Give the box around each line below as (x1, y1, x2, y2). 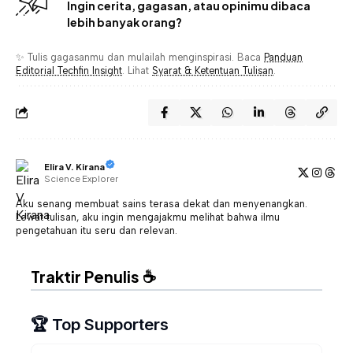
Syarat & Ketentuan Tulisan (152, 64, 273, 76)
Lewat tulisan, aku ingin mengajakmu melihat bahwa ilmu (16, 210, 280, 223)
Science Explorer (44, 173, 118, 184)
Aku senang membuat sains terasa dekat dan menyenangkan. (16, 197, 307, 210)
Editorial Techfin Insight (16, 64, 122, 76)
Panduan (264, 50, 303, 63)
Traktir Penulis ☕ (31, 266, 156, 286)
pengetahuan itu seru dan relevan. (16, 224, 177, 236)
